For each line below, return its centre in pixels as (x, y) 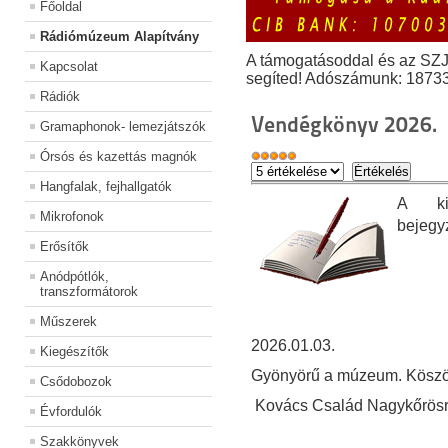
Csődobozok (76, 382)
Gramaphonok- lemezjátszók (123, 127)
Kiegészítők (74, 352)
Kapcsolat (69, 67)
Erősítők (64, 247)
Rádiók (60, 97)
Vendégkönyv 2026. (343, 124)
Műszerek (68, 322)
